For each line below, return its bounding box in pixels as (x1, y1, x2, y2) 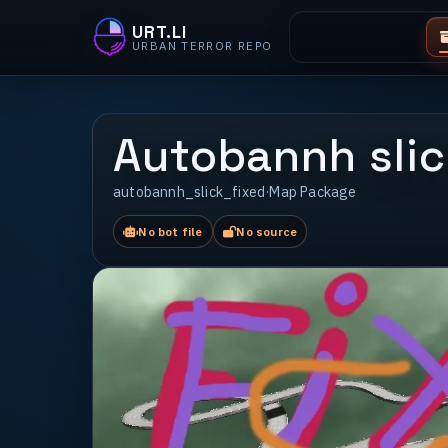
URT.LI (132, 20, 188, 43)
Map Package (269, 183, 357, 202)
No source (236, 224, 298, 240)
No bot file (138, 224, 203, 240)
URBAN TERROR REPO (132, 37, 273, 53)
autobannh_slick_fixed (113, 183, 266, 202)
